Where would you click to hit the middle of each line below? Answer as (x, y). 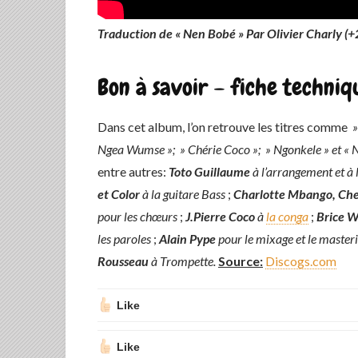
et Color (119, 194)
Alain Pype (187, 239)
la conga (287, 217)
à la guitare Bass (185, 194)
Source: (241, 261)
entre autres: (133, 172)
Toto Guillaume (209, 172)
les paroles (124, 239)
